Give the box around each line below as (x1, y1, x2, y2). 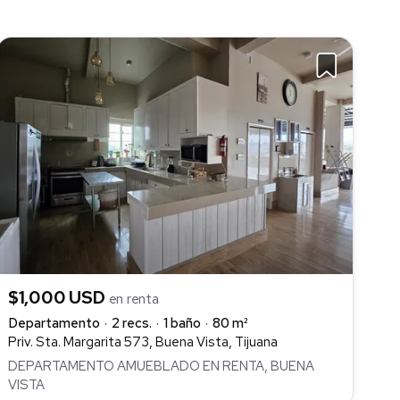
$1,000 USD (8, 286, 109, 310)
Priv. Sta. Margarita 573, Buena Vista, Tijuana (8, 333, 278, 352)
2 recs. (112, 314, 152, 333)
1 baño (163, 314, 201, 333)
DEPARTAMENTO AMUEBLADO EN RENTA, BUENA (8, 356, 314, 375)
